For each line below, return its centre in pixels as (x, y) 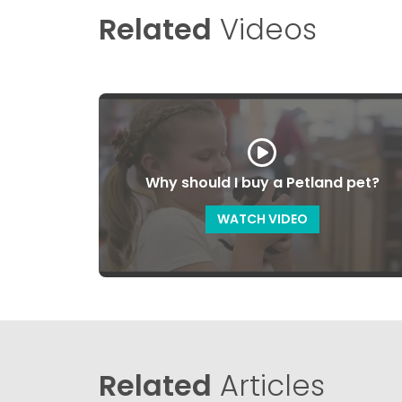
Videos (264, 29)
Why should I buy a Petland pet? (262, 182)
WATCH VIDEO (262, 218)
